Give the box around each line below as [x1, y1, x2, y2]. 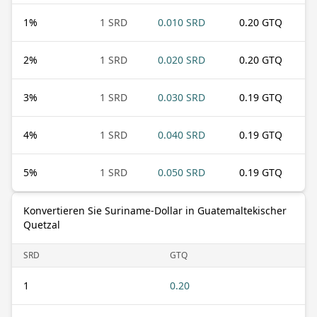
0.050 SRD [158, 165, 205, 179]
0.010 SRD [158, 15, 205, 29]
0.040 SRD [158, 127, 205, 142]
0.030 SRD [158, 90, 205, 104]
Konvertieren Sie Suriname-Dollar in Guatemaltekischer [23, 203, 287, 217]
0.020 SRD [158, 52, 205, 67]
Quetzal [23, 217, 60, 231]
